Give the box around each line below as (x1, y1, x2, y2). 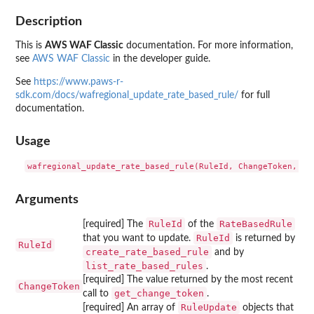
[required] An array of (83, 302, 178, 313)
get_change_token (114, 287, 204, 299)
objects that (240, 302, 294, 313)
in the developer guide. (110, 53, 210, 64)
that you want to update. (83, 233, 193, 243)
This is (15, 40, 45, 50)
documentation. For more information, (123, 40, 293, 50)
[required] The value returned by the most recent (83, 274, 293, 285)
